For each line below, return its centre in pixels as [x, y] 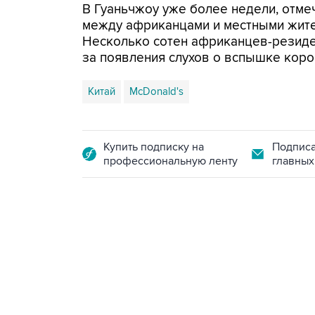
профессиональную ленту [171, 161]
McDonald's [156, 91]
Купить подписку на [154, 147]
